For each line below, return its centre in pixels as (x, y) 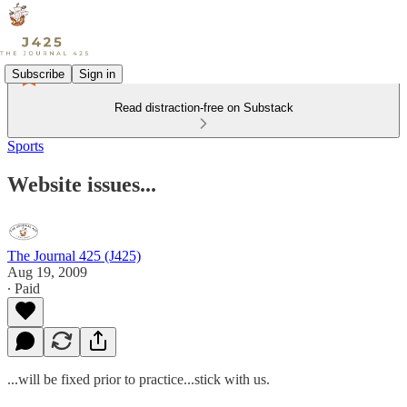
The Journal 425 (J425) (74, 255)
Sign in (97, 74)
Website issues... (82, 184)
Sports (25, 146)
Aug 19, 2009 (47, 272)
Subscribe (38, 74)
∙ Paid (24, 288)
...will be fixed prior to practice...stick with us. (139, 379)
